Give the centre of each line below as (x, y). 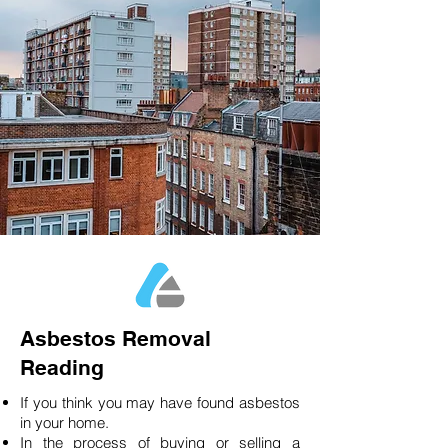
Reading (62, 367)
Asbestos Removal (115, 338)
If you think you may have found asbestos (160, 402)
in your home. (68, 422)
